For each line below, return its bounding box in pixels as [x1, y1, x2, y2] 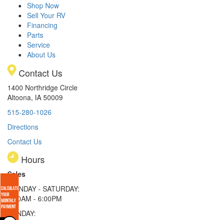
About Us [27, 49, 55, 59]
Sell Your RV [27, 10, 65, 20]
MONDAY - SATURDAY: [7, 183, 80, 193]
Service [27, 39, 50, 50]
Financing [27, 20, 57, 30]
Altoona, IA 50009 [7, 92, 63, 102]
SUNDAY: [7, 208, 36, 218]
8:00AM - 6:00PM [7, 193, 62, 203]
